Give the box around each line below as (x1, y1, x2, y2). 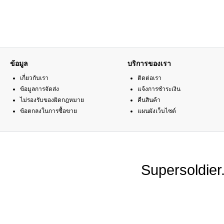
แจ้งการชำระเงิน (137, 85, 180, 92)
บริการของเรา (127, 59, 171, 67)
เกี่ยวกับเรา (20, 74, 48, 81)
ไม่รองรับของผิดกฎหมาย (20, 96, 84, 103)
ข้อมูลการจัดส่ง (20, 85, 59, 92)
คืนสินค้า (137, 96, 160, 103)
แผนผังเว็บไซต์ (137, 107, 176, 114)
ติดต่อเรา (137, 74, 161, 81)
